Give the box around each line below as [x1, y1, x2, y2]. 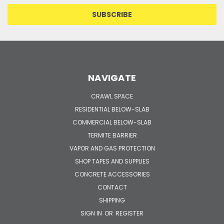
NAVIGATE [88, 71, 136, 84]
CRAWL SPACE [91, 91, 133, 100]
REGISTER [115, 208, 143, 217]
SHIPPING [99, 195, 125, 204]
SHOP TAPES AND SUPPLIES [74, 156, 149, 165]
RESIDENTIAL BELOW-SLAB [74, 104, 149, 113]
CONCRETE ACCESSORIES [74, 169, 150, 178]
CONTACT [97, 182, 127, 191]
